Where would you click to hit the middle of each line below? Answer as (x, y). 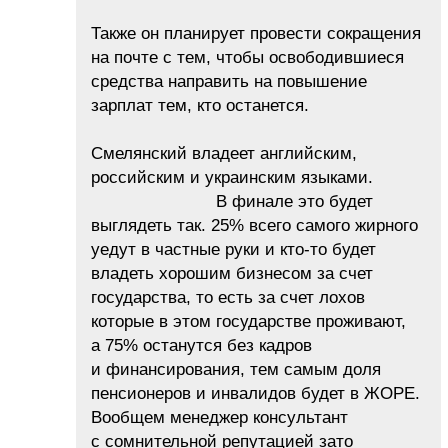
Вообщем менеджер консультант (219, 417)
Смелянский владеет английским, (224, 153)
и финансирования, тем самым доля (236, 369)
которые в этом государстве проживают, (248, 321)
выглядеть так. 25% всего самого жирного (254, 225)
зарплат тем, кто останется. (200, 105)
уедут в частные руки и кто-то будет (233, 249)
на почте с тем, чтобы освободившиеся (247, 57)
